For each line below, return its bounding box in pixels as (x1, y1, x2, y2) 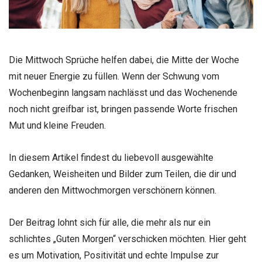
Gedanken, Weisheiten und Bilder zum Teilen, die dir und (9, 168, 236, 180)
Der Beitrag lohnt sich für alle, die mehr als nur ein (9, 217, 211, 229)
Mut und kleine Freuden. (9, 120, 106, 131)
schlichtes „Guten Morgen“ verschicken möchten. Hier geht (9, 233, 246, 245)
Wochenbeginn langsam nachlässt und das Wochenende (9, 87, 237, 98)
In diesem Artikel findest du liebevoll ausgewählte (9, 152, 213, 164)
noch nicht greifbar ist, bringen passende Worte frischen (9, 104, 237, 115)
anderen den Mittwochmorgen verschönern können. (9, 185, 216, 196)
